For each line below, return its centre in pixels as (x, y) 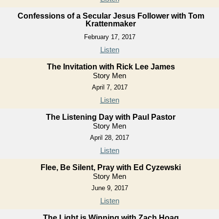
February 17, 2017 (109, 37)
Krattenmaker (111, 23)
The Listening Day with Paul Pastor (111, 117)
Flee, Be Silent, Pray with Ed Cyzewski (111, 167)
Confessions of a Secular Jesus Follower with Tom (111, 16)
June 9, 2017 (109, 188)
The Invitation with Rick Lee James (111, 66)
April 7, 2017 (109, 87)
